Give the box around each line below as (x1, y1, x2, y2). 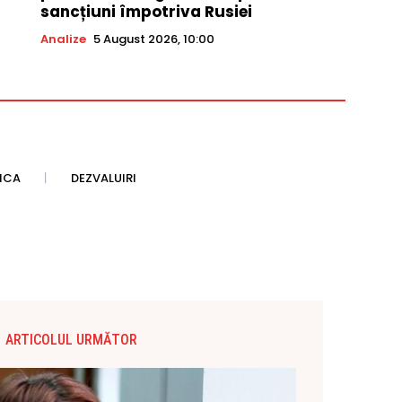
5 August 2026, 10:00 (92, 31, 214, 48)
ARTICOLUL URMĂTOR (5, 331, 138, 349)
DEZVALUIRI (71, 170, 136, 188)
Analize (39, 31, 86, 48)
